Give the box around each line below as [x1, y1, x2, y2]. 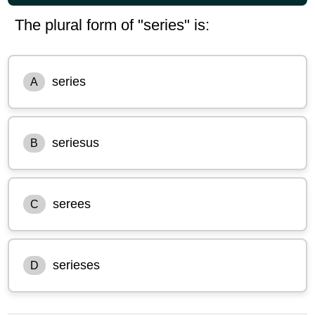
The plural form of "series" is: [15, 15, 210, 34]
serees [53, 196, 91, 211]
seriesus [52, 135, 100, 150]
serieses [53, 257, 101, 272]
